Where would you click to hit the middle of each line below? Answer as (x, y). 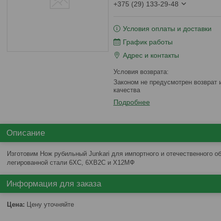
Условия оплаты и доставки (167, 29)
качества (127, 90)
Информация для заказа (54, 184)
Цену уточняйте (49, 204)
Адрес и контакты (151, 55)
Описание (26, 133)
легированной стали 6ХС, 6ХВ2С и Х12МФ (71, 163)
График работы (147, 42)
